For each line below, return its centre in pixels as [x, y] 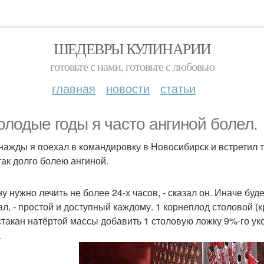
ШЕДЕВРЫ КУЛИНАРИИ [132, 48]
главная [74, 88]
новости [128, 88]
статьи [178, 88]
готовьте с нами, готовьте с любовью [132, 66]
